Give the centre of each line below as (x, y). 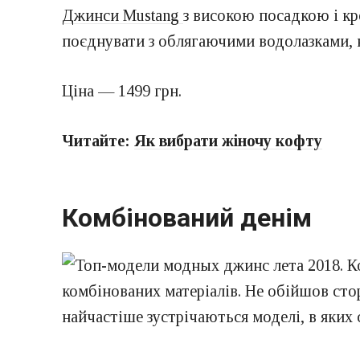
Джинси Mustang (123, 15)
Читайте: (98, 140)
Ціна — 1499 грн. (122, 90)
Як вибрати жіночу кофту (228, 140)
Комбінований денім (187, 218)
